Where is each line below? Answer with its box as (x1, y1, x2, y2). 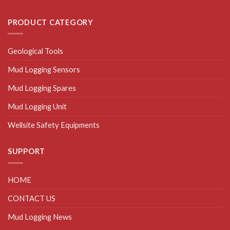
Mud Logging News (8, 212, 72, 222)
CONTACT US (8, 194, 55, 203)
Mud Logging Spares (8, 83, 76, 92)
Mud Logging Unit (8, 101, 67, 111)
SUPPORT (8, 146, 46, 156)
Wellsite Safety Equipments (8, 120, 100, 129)
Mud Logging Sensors (8, 64, 80, 74)
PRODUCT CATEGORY (8, 17, 93, 27)
